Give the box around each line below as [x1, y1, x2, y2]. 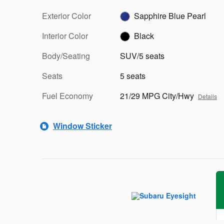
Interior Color [42, 29, 88, 41]
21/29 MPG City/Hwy [120, 89, 194, 101]
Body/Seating [42, 49, 90, 61]
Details [198, 91, 217, 100]
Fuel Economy [42, 89, 93, 101]
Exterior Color [42, 9, 91, 21]
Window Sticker [53, 120, 112, 131]
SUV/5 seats [120, 49, 164, 61]
